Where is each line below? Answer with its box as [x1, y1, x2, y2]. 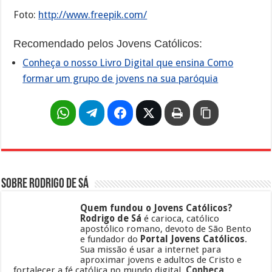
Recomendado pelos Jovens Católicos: [13, 38, 203, 50]
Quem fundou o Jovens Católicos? [80, 203, 233, 214]
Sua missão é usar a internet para [80, 244, 222, 256]
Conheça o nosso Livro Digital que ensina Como [22, 57, 234, 69]
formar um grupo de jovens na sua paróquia [22, 73, 219, 85]
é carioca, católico [141, 213, 220, 225]
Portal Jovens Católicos [140, 234, 245, 245]
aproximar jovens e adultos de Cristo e [80, 254, 242, 266]
